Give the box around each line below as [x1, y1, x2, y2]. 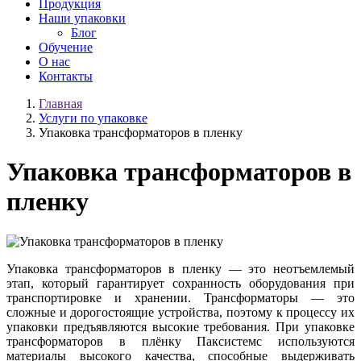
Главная [39, 97, 82, 110]
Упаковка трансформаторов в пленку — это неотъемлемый [6, 261, 355, 276]
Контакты [39, 69, 93, 83]
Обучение [39, 40, 93, 54]
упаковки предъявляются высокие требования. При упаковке [6, 319, 355, 334]
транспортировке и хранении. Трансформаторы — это [6, 290, 355, 305]
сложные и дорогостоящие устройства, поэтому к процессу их [6, 305, 355, 319]
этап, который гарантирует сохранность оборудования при [6, 276, 355, 290]
